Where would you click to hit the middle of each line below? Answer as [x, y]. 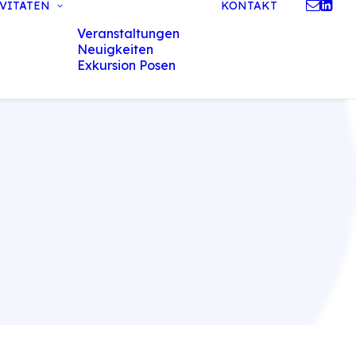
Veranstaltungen [128, 33]
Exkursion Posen [126, 65]
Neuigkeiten [115, 49]
